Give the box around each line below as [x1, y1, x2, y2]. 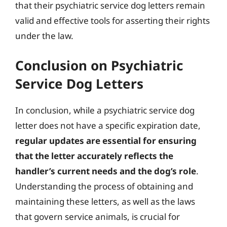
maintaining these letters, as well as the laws [15, 196, 195, 207]
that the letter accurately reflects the [15, 150, 173, 162]
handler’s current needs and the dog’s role [15, 165, 196, 177]
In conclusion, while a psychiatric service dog [15, 104, 195, 116]
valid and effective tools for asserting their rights [15, 14, 210, 26]
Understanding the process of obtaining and [15, 180, 193, 192]
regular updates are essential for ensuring [15, 135, 197, 146]
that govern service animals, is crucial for [15, 211, 180, 222]
